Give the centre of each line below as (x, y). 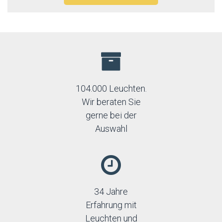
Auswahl (111, 129)
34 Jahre (111, 192)
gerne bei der (111, 115)
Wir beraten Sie (111, 102)
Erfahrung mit (111, 205)
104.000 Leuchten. (111, 88)
